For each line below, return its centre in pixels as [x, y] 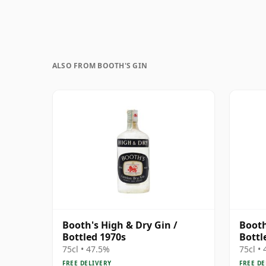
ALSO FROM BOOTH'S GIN [100, 65]
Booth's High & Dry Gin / [120, 225]
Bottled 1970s [94, 237]
